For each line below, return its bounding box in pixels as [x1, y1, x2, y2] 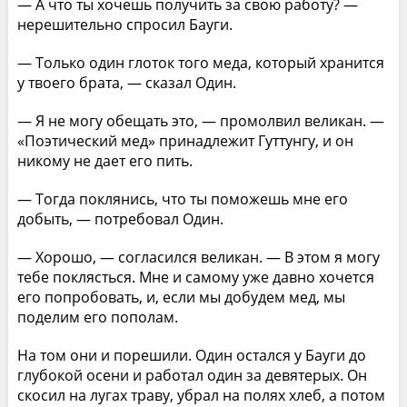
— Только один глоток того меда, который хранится [16, 52, 384, 73]
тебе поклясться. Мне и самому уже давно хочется [16, 266, 374, 287]
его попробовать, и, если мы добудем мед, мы [16, 286, 345, 307]
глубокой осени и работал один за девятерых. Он [16, 364, 367, 385]
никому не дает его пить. [16, 150, 193, 171]
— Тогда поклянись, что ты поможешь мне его [16, 188, 348, 209]
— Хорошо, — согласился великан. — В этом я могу [16, 246, 380, 267]
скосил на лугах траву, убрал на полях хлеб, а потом [16, 384, 385, 405]
